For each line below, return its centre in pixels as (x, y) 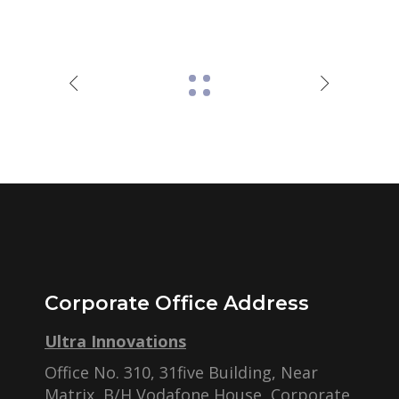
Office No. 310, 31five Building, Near (181, 372)
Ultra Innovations (115, 341)
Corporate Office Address (177, 303)
